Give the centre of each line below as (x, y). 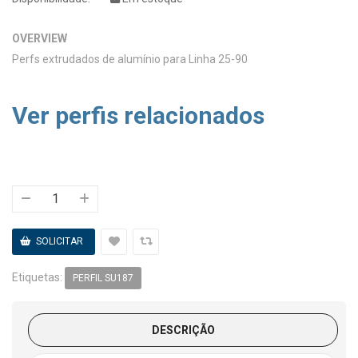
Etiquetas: (38, 277)
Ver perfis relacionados (138, 115)
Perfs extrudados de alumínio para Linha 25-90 (130, 59)
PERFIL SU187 (103, 278)
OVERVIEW (40, 38)
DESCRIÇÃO (183, 330)
